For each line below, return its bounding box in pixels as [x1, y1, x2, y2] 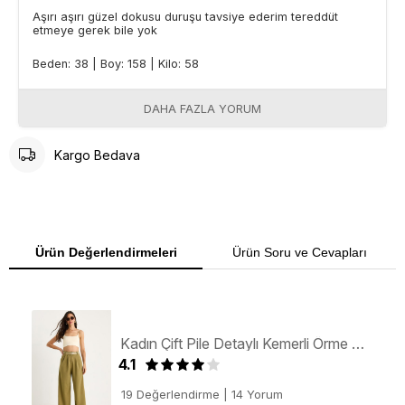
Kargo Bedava [54, 146, 140, 163]
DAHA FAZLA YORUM [144, 102, 261, 117]
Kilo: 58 [158, 57, 199, 71]
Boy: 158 [100, 57, 150, 71]
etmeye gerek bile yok [33, 24, 157, 38]
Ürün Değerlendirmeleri [34, 245, 177, 260]
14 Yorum [231, 387, 283, 402]
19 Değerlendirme [120, 387, 220, 402]
